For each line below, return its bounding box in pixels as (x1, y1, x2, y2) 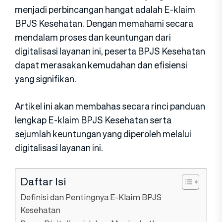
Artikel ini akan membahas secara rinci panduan (15, 100, 205, 113)
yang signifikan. (15, 72, 76, 86)
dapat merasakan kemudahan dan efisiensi (15, 58, 187, 72)
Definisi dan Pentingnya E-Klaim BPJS (20, 191, 162, 204)
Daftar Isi (20, 173, 66, 190)
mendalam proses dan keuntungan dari (15, 31, 171, 44)
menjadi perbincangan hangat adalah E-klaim (15, 3, 195, 16)
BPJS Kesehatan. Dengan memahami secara (15, 17, 193, 30)
